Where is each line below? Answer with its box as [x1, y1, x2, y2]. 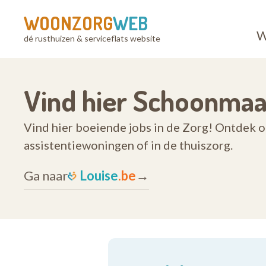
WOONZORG [24, 12, 113, 34]
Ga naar [24, 167, 68, 183]
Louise [80, 167, 118, 183]
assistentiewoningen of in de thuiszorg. [24, 138, 233, 152]
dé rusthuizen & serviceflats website [24, 33, 160, 43]
